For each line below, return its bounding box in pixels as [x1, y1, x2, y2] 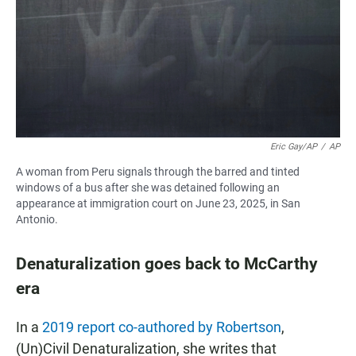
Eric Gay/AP [270, 141, 317, 153]
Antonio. [16, 213, 58, 226]
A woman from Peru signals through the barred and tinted [16, 165, 300, 179]
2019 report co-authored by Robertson [42, 319, 281, 336]
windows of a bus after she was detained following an [16, 181, 280, 195]
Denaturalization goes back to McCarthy [16, 253, 318, 274]
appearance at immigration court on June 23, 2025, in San [16, 197, 300, 211]
